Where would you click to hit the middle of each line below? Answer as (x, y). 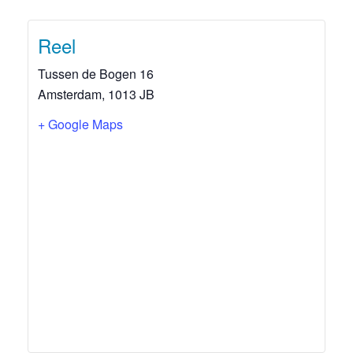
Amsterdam (70, 94)
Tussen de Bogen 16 (96, 74)
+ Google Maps (80, 124)
